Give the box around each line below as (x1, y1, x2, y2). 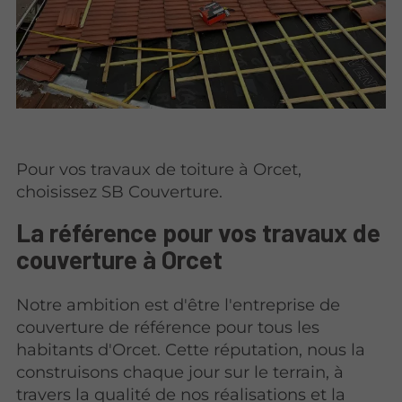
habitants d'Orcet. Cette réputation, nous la (16, 339, 366, 361)
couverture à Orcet (16, 244, 223, 275)
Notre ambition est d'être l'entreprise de (16, 294, 341, 316)
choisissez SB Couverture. (16, 180, 223, 202)
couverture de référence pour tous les (16, 317, 320, 338)
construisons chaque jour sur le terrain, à (16, 362, 345, 383)
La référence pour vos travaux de (16, 217, 381, 249)
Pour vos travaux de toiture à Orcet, (16, 158, 302, 179)
